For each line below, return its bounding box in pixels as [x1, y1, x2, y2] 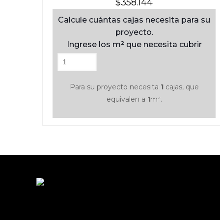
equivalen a [106, 94, 147, 104]
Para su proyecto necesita [69, 82, 161, 91]
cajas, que [163, 82, 199, 91]
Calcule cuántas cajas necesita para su [58, 15, 211, 25]
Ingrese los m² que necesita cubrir [66, 39, 202, 49]
